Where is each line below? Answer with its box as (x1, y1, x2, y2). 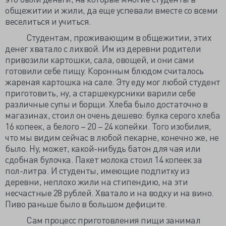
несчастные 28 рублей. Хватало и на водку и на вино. (5, 187, 214, 198)
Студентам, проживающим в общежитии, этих (5, 31, 211, 43)
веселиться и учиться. (5, 15, 91, 27)
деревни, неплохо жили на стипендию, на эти (5, 176, 188, 187)
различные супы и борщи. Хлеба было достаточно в (5, 98, 208, 109)
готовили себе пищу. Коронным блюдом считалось (5, 65, 204, 76)
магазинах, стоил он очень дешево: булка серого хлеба (5, 109, 220, 121)
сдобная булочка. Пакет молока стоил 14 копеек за (5, 153, 202, 165)
